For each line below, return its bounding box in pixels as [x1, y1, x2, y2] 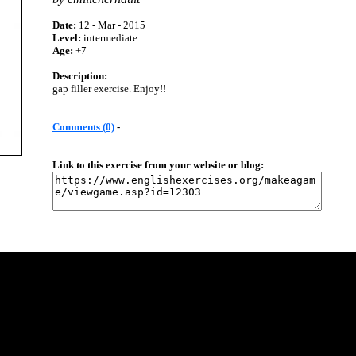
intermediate [81, 32, 137, 44]
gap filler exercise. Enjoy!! [52, 83, 166, 95]
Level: [52, 32, 81, 44]
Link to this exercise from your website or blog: [52, 159, 264, 171]
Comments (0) [52, 121, 114, 133]
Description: [52, 70, 107, 82]
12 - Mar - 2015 [76, 19, 145, 31]
